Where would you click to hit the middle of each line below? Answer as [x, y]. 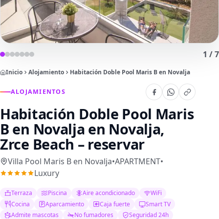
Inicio [14, 72]
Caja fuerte [115, 204]
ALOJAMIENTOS [38, 92]
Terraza [22, 193]
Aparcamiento [65, 204]
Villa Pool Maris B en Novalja [60, 161]
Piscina [58, 193]
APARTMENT [138, 161]
